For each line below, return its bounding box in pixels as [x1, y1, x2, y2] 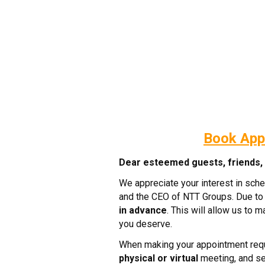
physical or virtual [119, 253, 199, 264]
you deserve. [119, 218, 173, 230]
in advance [119, 205, 167, 216]
